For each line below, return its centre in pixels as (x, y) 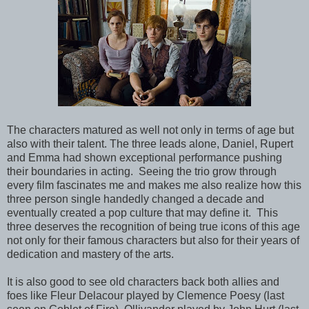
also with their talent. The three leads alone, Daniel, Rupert (150, 143)
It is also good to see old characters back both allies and (143, 281)
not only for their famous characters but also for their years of (153, 240)
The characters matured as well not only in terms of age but (150, 130)
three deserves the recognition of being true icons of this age (153, 226)
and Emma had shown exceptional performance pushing (144, 157)
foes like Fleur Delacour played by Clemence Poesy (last (146, 295)
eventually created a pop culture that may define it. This (142, 212)
